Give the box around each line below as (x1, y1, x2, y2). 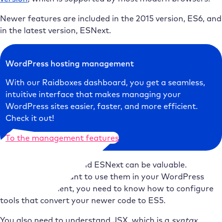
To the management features (5, 133, 119, 143)
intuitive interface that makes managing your (5, 89, 181, 99)
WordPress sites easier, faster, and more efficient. (5, 101, 198, 111)
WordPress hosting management (5, 58, 134, 68)
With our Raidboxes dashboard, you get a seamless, (5, 77, 206, 87)
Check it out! (5, 112, 55, 123)
